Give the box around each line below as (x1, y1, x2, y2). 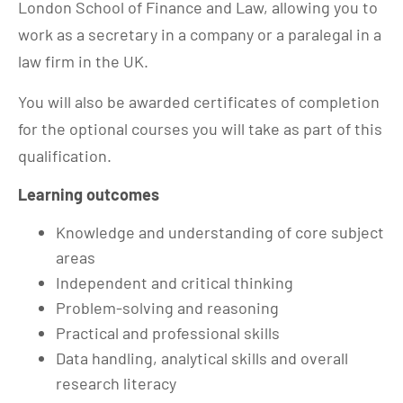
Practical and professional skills (56, 322, 280, 343)
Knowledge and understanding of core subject (56, 221, 384, 242)
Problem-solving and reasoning (56, 297, 279, 318)
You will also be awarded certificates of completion (18, 91, 380, 112)
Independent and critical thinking (56, 272, 293, 292)
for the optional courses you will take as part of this (18, 118, 382, 139)
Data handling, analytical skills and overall (56, 347, 348, 368)
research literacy (56, 372, 176, 393)
